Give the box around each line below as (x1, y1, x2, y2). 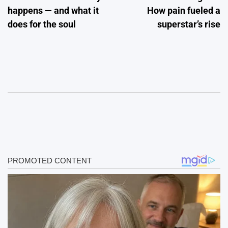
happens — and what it (8, 5, 99, 16)
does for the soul (8, 18, 76, 30)
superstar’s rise (157, 18, 220, 30)
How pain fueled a (147, 5, 220, 16)
